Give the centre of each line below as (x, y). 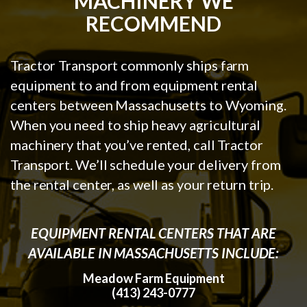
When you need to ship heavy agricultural (135, 124)
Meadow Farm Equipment (153, 278)
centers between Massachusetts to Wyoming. (148, 105)
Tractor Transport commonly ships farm (130, 65)
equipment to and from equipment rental (134, 85)
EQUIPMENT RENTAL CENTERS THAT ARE (153, 233)
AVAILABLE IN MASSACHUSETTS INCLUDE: (153, 253)
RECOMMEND (153, 23)
